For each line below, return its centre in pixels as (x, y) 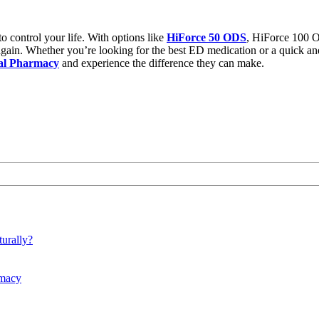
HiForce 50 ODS (206, 38)
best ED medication (212, 51)
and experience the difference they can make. (162, 63)
